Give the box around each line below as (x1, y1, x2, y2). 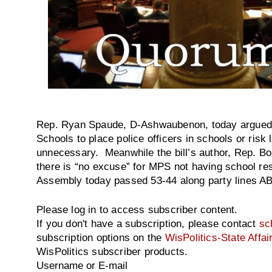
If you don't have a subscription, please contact (36, 218, 259, 229)
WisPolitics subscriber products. (36, 246, 188, 257)
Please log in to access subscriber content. (36, 204, 238, 216)
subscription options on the (36, 232, 165, 243)
